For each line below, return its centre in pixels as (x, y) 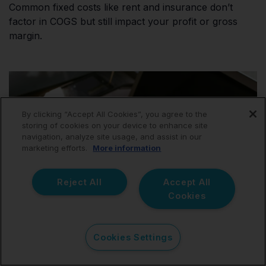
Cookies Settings (133, 237)
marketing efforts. (56, 148)
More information (127, 148)
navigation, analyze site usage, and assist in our (112, 137)
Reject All (80, 182)
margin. (26, 35)
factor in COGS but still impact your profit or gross (123, 21)
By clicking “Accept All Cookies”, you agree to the (115, 114)
